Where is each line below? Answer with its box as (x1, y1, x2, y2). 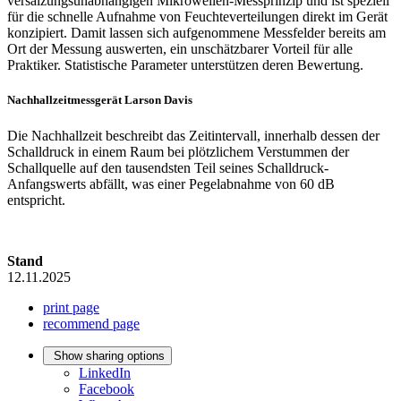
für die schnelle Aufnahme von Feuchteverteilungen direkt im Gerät (7, 9, 388, 25)
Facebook (79, 380, 134, 397)
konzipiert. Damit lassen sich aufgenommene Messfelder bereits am (7, 25, 386, 41)
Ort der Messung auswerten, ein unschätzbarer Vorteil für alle (7, 41, 353, 57)
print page (43, 299, 99, 315)
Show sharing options (54, 348, 165, 363)
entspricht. (7, 192, 65, 208)
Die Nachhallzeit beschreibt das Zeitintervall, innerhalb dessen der (7, 127, 380, 143)
